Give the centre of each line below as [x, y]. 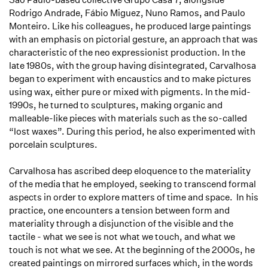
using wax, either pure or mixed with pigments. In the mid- [130, 92]
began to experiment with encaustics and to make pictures [130, 79]
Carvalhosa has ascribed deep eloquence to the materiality [130, 171]
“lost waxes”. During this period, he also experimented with [132, 131]
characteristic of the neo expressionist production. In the [127, 52]
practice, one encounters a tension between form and [119, 210]
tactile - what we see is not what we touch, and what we [122, 237]
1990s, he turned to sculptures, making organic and [116, 105]
